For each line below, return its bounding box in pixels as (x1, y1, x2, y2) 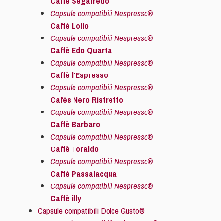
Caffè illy (50, 192, 81, 204)
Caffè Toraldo (50, 143, 99, 154)
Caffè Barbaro (50, 118, 100, 130)
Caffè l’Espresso (50, 69, 108, 80)
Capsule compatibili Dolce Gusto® (37, 205, 145, 216)
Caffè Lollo (50, 20, 89, 31)
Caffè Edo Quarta (50, 44, 112, 56)
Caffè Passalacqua (50, 168, 117, 179)
